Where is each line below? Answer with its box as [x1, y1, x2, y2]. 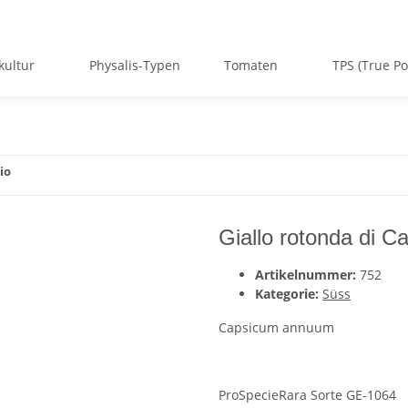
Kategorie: [255, 285, 322, 302]
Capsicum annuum [219, 319, 334, 336]
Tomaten [224, 56, 278, 74]
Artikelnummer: [255, 266, 360, 283]
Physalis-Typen [89, 56, 180, 74]
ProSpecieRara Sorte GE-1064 [219, 386, 396, 403]
